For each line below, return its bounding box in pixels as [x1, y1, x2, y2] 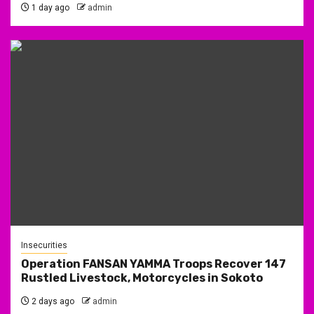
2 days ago [29, 296, 74, 306]
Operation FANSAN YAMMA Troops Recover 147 [21, 257, 286, 271]
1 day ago [29, 2, 69, 13]
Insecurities [21, 240, 67, 250]
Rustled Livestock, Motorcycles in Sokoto [21, 271, 263, 285]
